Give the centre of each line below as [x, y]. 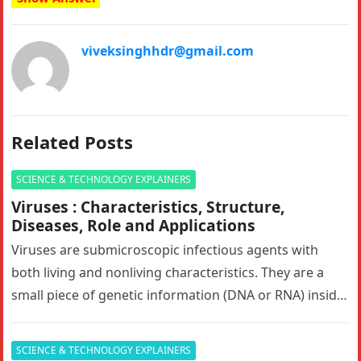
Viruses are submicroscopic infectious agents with [165, 250]
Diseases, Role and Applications [134, 225]
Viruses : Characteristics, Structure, [148, 207]
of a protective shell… [77, 317]
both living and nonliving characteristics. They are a [168, 272]
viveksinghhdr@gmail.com [168, 51]
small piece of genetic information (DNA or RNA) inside [178, 295]
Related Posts [73, 142]
